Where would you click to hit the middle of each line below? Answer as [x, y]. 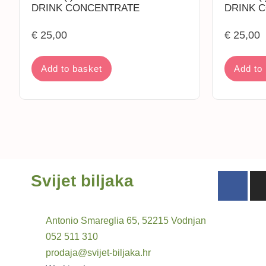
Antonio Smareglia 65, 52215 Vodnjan [126, 221]
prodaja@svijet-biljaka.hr [98, 253]
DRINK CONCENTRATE [85, 8]
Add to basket [72, 69]
